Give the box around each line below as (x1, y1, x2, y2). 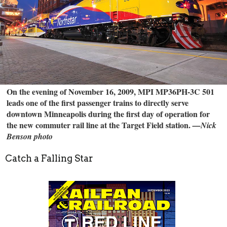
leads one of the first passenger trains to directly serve (7, 96, 189, 108)
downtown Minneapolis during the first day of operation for (7, 107, 210, 120)
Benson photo (7, 130, 53, 142)
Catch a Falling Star (5, 153, 93, 164)
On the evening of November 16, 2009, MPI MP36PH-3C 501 (7, 85, 215, 97)
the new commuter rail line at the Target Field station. (7, 119, 193, 131)
